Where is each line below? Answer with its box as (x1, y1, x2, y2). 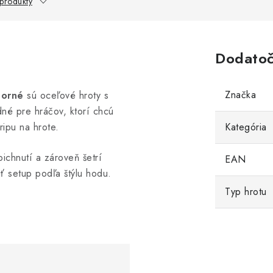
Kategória (225, 120, 267, 134)
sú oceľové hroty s (23, 88, 108, 102)
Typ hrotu (225, 185, 267, 199)
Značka (225, 88, 256, 102)
